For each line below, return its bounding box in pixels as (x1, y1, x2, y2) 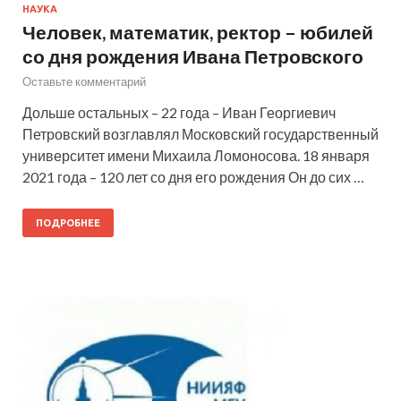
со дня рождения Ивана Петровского (22, 44, 363, 67)
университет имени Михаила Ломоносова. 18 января (22, 146, 370, 164)
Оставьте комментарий (22, 73, 146, 89)
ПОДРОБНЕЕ (36, 217, 100, 228)
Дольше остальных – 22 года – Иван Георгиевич (22, 103, 336, 121)
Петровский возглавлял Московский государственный (22, 124, 379, 142)
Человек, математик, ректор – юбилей (22, 20, 373, 43)
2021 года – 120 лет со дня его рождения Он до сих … (22, 167, 364, 185)
